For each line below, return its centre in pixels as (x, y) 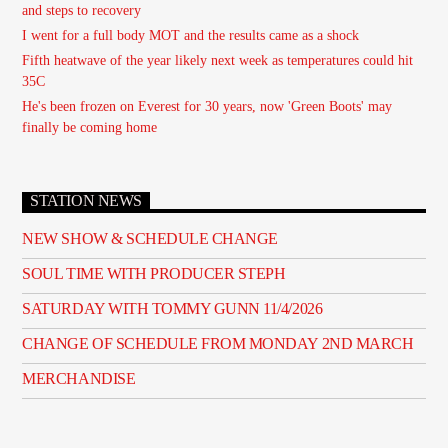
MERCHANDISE (79, 379)
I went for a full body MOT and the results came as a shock (191, 35)
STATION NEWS (86, 200)
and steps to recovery (82, 10)
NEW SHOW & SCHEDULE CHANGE (150, 239)
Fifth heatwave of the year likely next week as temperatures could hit (218, 60)
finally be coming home (90, 128)
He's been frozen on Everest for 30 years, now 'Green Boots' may (207, 107)
